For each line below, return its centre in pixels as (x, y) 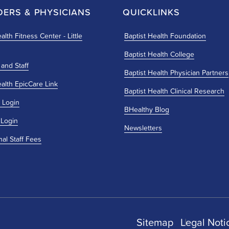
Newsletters (143, 128)
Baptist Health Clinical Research (174, 91)
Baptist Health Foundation (165, 36)
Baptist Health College (159, 54)
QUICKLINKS (151, 12)
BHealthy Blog (146, 109)
